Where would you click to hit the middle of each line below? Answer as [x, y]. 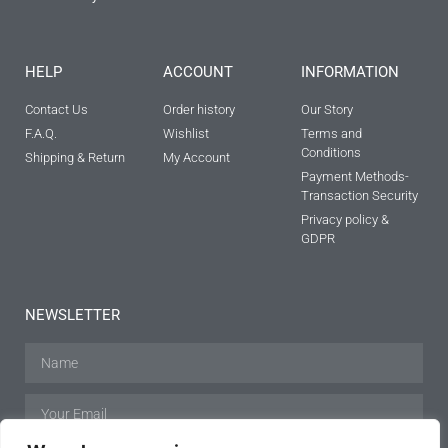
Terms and [331, 134]
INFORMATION [349, 72]
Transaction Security [359, 196]
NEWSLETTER [72, 315]
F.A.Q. [41, 134]
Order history [198, 110]
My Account [196, 158]
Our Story [326, 110]
